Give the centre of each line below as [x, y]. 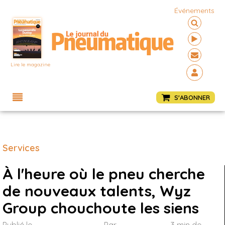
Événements [195, 11]
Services [21, 148]
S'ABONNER [192, 97]
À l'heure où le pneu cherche [104, 174]
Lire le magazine [31, 65]
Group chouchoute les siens [101, 208]
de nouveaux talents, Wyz [97, 191]
